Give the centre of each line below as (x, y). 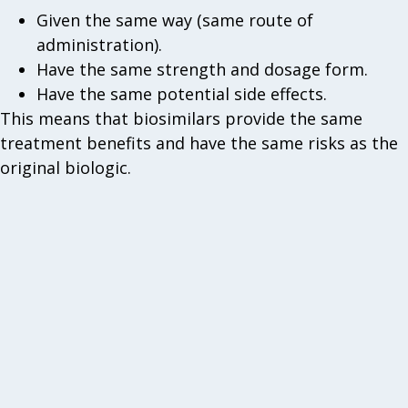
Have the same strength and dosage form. (202, 70)
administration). (99, 45)
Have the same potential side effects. (182, 94)
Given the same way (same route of (175, 20)
